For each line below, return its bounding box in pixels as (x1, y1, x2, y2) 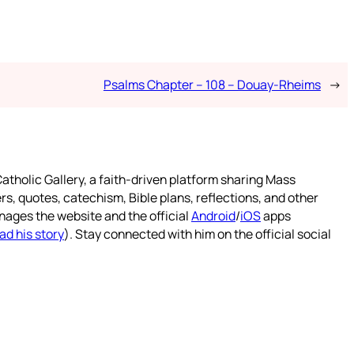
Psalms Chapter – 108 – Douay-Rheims (103, 75, 321, 93)
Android (191, 206, 235, 224)
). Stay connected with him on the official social (64, 224, 331, 243)
